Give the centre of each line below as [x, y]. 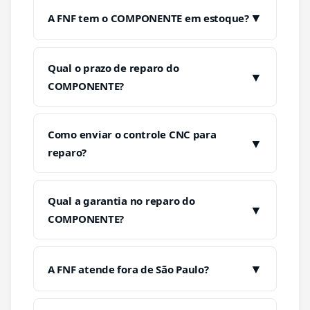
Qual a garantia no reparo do [121, 201]
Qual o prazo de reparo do [113, 68]
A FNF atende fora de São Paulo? [128, 269]
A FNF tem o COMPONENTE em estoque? [148, 18]
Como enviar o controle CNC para [132, 134]
